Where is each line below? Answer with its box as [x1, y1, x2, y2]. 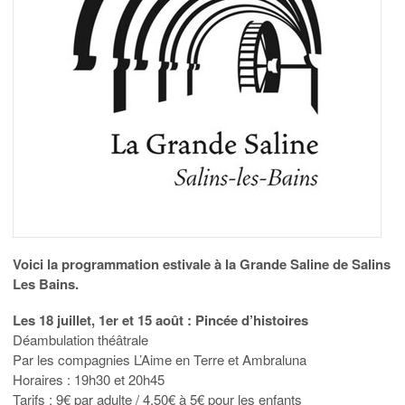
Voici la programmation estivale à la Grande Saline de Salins [13, 253, 391, 274]
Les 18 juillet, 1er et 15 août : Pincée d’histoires [13, 309, 308, 330]
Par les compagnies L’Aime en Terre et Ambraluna [13, 349, 306, 369]
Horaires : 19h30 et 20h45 [13, 369, 165, 389]
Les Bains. [13, 273, 79, 294]
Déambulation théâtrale [13, 329, 148, 349]
